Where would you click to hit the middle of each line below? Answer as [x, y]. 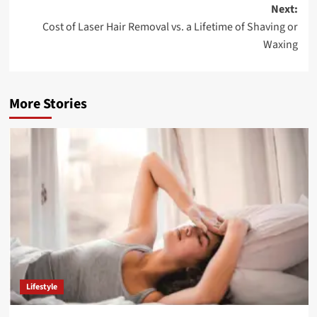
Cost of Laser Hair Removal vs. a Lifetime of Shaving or [170, 27]
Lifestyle [41, 287]
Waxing [280, 44]
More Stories [48, 104]
